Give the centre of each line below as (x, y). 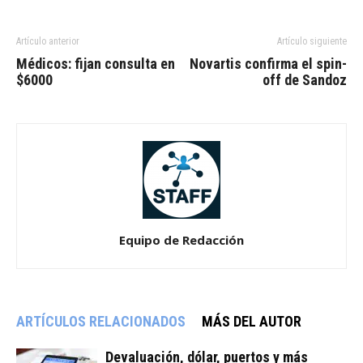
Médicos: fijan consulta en (96, 63)
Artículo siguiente (312, 41)
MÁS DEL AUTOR (252, 321)
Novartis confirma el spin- (268, 63)
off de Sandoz (305, 79)
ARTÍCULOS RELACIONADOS (101, 321)
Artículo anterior (48, 41)
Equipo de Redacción (181, 239)
